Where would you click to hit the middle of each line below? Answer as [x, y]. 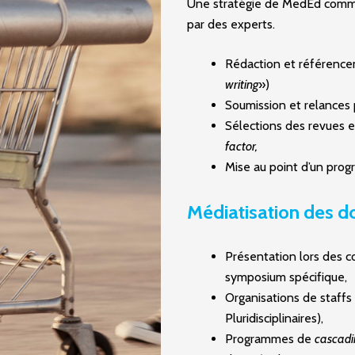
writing [242, 84]
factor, [241, 146]
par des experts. [231, 24]
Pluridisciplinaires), [274, 318]
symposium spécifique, [286, 277]
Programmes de [270, 339]
